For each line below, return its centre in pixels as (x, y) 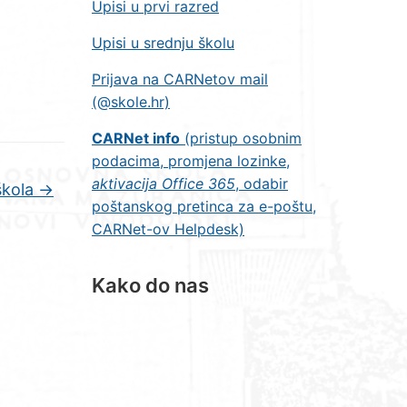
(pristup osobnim (241, 138)
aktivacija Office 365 (164, 184)
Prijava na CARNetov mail (180, 79)
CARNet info (136, 138)
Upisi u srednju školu (163, 43)
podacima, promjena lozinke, (191, 161)
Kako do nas (150, 285)
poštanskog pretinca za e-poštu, (204, 206)
